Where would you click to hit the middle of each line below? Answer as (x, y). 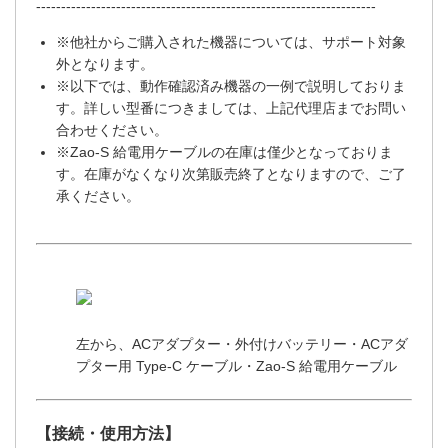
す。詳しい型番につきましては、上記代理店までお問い (231, 108)
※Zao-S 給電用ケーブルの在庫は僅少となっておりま (224, 152)
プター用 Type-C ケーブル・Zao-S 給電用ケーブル (236, 366)
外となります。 (105, 64)
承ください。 (98, 196)
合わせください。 (112, 130)
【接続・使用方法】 (108, 434)
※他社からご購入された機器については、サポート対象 (231, 42)
